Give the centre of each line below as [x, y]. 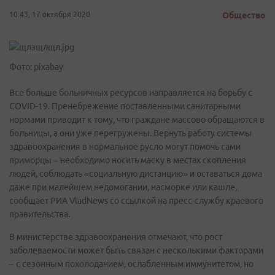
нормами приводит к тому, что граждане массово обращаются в [137, 120]
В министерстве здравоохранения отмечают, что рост [116, 237]
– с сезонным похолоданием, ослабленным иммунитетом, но [131, 264]
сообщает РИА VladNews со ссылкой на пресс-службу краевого [136, 201]
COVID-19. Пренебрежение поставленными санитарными [125, 106]
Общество [244, 15]
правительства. [40, 214]
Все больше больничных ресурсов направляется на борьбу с [131, 93]
